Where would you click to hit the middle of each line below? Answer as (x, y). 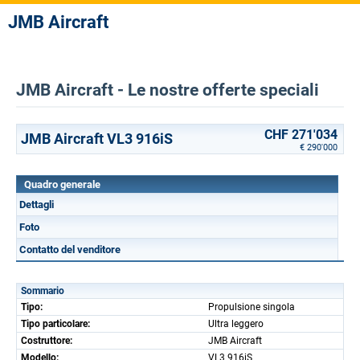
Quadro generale (62, 184)
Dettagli (37, 205)
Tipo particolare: (55, 324)
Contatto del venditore (70, 250)
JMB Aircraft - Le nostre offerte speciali (168, 90)
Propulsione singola (252, 307)
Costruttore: (47, 341)
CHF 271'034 (301, 135)
